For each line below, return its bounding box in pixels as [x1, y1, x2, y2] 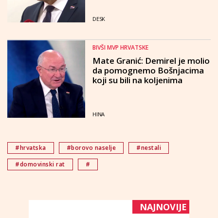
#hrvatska [15, 144, 46, 152]
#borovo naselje [66, 144, 116, 152]
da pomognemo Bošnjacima [92, 65, 204, 76]
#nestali [136, 144, 161, 152]
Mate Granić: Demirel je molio [92, 55, 210, 66]
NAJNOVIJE [140, 201, 187, 213]
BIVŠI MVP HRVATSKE [92, 43, 148, 52]
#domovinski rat [15, 160, 65, 168]
